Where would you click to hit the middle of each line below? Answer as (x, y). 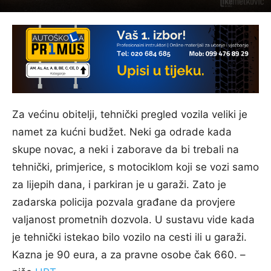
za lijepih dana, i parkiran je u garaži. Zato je (119, 184)
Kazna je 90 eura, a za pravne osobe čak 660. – (129, 254)
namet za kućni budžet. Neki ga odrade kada (122, 132)
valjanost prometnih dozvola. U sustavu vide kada (133, 219)
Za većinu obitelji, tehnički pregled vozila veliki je (130, 114)
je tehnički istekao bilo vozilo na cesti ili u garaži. (129, 237)
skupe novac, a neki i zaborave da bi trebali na (126, 149)
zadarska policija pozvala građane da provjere (124, 202)
